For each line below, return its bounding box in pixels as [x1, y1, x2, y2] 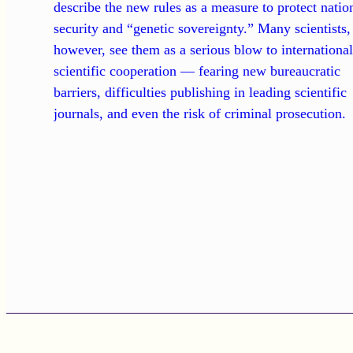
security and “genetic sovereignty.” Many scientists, [54, 20, 351, 37]
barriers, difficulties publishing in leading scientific [54, 84, 347, 101]
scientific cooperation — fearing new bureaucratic [54, 63, 341, 80]
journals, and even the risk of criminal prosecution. [54, 106, 347, 122]
